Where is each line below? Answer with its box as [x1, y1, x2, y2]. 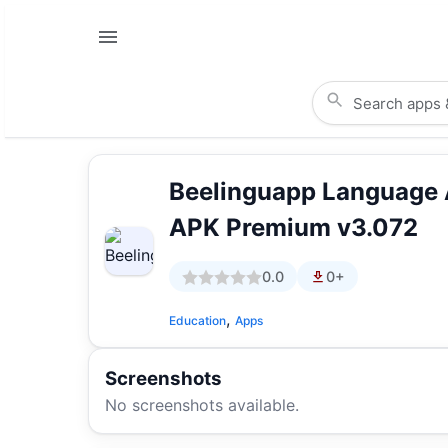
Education [169, 313, 226, 329]
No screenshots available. [105, 395, 299, 416]
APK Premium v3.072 [169, 213, 418, 243]
